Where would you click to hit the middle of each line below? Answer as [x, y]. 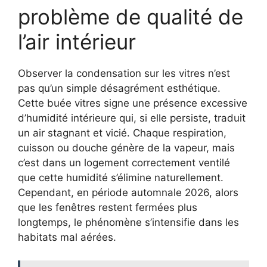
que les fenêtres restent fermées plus [108, 208]
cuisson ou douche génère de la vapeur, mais [126, 148]
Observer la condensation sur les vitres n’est [124, 74]
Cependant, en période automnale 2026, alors [128, 193]
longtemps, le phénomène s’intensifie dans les [128, 223]
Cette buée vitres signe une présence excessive [133, 103]
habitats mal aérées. [67, 237]
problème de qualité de [131, 17]
